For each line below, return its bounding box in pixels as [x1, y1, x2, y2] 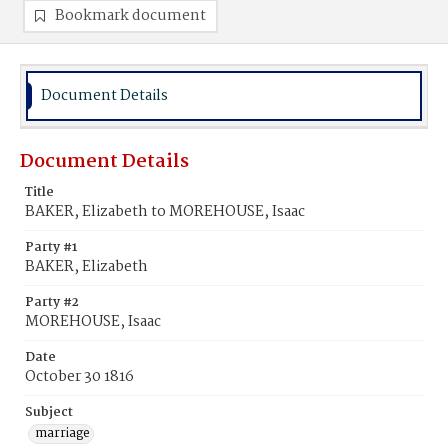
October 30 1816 [25, 365, 134, 389]
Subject [25, 402, 73, 423]
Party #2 [25, 292, 79, 313]
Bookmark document [55, 4, 206, 28]
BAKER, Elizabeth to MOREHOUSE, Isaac [25, 200, 305, 224]
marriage [35, 423, 90, 444]
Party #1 [25, 237, 77, 258]
